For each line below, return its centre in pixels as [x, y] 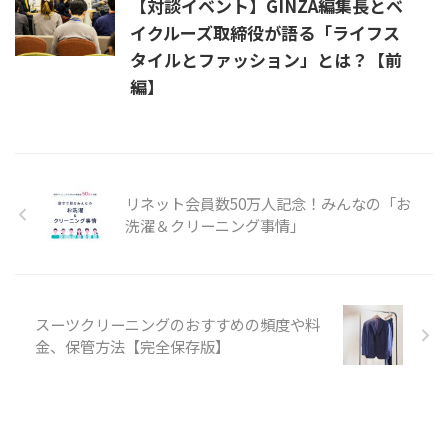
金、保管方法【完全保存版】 [132, 346]
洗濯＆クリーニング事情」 [215, 225]
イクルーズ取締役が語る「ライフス [265, 33]
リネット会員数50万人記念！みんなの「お [268, 203]
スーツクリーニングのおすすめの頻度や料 [177, 324]
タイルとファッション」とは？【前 [266, 60]
